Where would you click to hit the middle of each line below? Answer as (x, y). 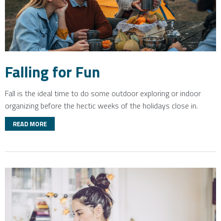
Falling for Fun (53, 72)
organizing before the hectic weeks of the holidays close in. (101, 106)
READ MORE (30, 124)
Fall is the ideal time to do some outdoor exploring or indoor (103, 93)
